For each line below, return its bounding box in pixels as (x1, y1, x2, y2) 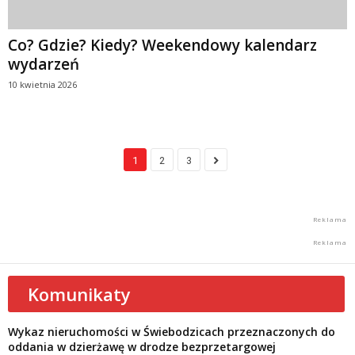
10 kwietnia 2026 (8, 78, 77, 90)
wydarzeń (8, 53, 79, 74)
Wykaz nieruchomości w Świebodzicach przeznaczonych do (8, 323, 335, 339)
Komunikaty (28, 281, 131, 306)
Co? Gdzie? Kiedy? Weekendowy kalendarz (8, 34, 317, 55)
